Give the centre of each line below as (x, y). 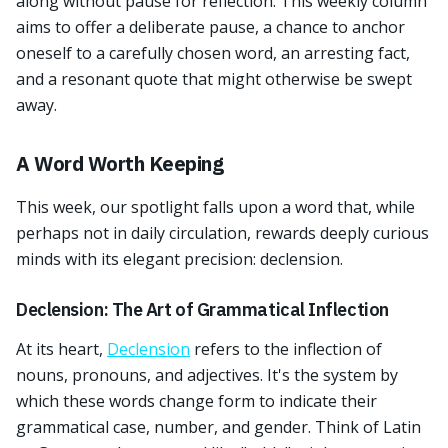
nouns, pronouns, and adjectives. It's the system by (207, 375)
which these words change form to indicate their (196, 401)
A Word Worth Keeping (119, 163)
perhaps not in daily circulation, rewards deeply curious (222, 233)
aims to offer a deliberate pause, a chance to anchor (210, 27)
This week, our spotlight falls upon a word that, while (215, 207)
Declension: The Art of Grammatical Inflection (202, 309)
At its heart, (61, 349)
